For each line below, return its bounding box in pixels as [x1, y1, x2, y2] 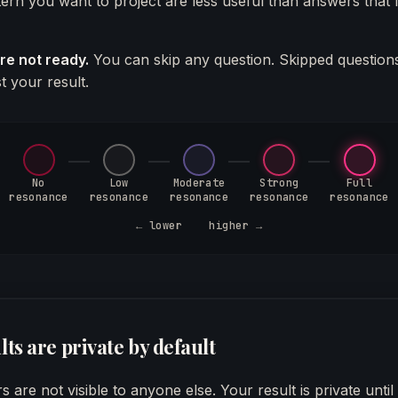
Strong [259, 176, 299, 190]
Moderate [172, 176, 226, 190]
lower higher [142, 219, 256, 233]
